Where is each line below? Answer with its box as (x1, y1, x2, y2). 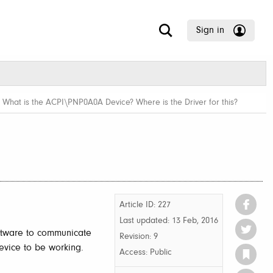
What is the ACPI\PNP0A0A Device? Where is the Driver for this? (2, 98, 238, 107)
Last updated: (119, 216, 172, 225)
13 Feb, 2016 (172, 216, 218, 225)
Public (150, 248, 172, 257)
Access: (119, 248, 150, 257)
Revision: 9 (119, 232, 158, 241)
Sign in (196, 25, 224, 35)
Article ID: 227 (119, 200, 171, 210)
